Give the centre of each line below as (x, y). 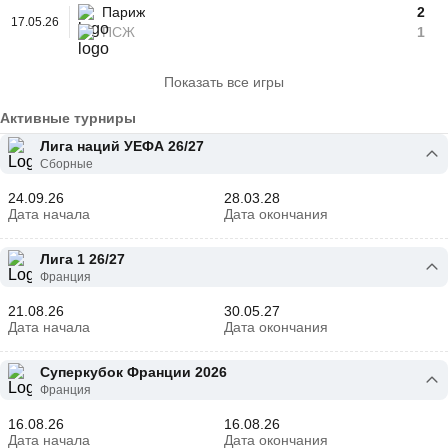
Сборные (66, 164)
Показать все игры (224, 82)
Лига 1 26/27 (82, 259)
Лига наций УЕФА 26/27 (122, 146)
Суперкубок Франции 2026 (133, 372)
